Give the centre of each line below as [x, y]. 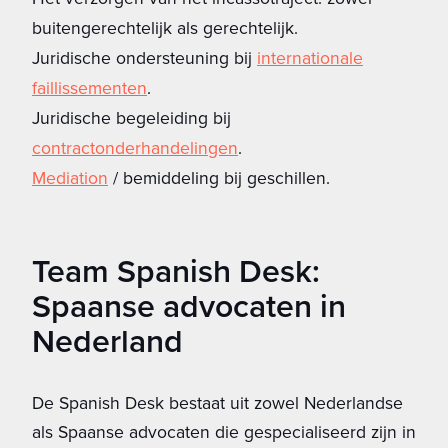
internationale [310, 57]
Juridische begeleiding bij [131, 117]
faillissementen [89, 87]
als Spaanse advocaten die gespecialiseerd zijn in [224, 431]
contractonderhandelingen [135, 147]
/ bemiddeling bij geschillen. [219, 177]
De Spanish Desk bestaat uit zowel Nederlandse [217, 402]
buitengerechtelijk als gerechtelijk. [165, 27]
